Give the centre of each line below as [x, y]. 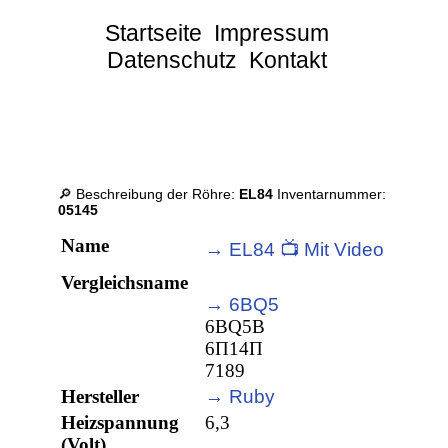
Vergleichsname [125, 283]
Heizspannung [120, 423]
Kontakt [288, 60]
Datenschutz [172, 60]
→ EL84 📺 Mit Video [295, 250]
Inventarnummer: [330, 194]
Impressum [272, 33]
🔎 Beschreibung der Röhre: [149, 194]
